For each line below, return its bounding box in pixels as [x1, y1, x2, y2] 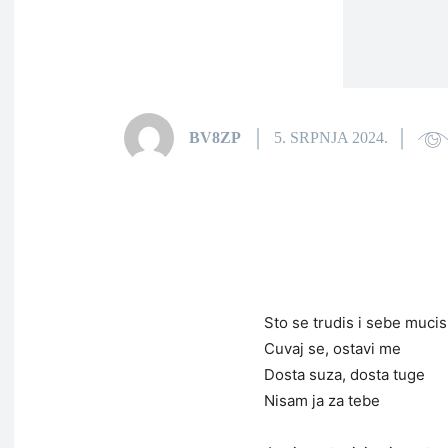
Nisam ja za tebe [264, 391, 380, 410]
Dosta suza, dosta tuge [264, 365, 425, 384]
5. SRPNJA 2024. [274, 129, 388, 147]
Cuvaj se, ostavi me [264, 339, 401, 358]
